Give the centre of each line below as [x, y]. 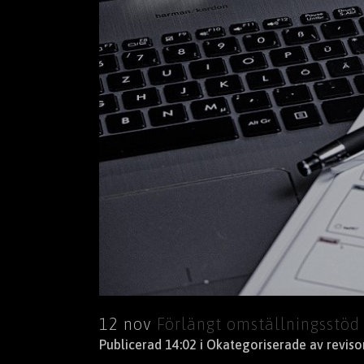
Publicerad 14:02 [149, 344]
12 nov [126, 323]
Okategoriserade [256, 344]
